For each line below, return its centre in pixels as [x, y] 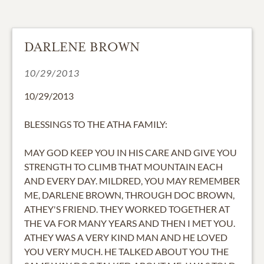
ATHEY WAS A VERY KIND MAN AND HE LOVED [126, 237]
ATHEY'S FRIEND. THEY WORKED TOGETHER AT [127, 209]
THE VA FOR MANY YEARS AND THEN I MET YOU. [130, 223]
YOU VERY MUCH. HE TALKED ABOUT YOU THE [126, 251]
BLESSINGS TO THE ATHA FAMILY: [96, 124]
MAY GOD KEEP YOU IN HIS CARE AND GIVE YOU [131, 152]
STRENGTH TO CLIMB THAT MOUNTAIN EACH [123, 166]
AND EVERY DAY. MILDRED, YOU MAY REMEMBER [132, 180]
